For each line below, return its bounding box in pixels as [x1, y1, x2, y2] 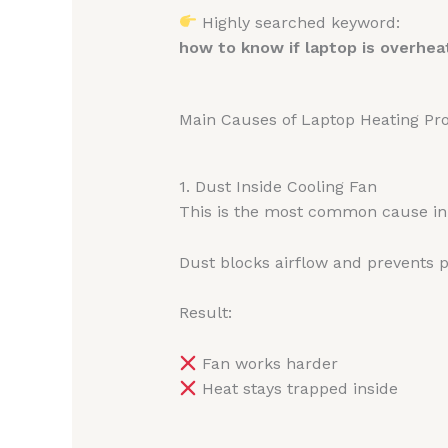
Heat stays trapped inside [196, 378, 398, 398]
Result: [178, 303, 232, 323]
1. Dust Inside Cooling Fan [178, 177, 377, 197]
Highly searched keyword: [196, 12, 400, 32]
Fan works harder [196, 353, 338, 373]
